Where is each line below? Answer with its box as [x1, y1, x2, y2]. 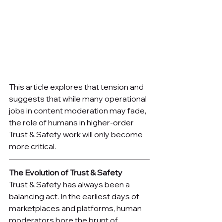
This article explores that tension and [9, 82, 145, 92]
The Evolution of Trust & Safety [9, 167, 122, 178]
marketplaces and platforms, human [9, 203, 143, 214]
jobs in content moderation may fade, [9, 106, 148, 116]
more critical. [9, 141, 56, 152]
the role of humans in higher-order [9, 117, 135, 128]
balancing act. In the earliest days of [9, 191, 141, 202]
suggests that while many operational [9, 94, 148, 104]
